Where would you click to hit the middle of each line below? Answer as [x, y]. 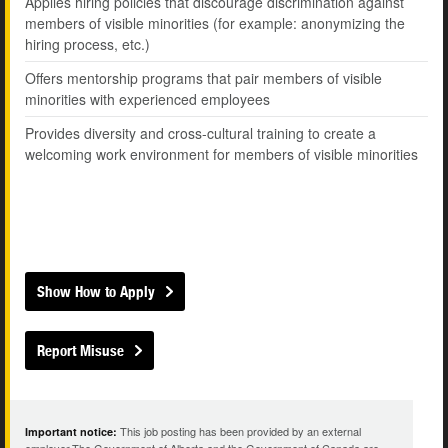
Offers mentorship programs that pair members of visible [203, 78]
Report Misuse [80, 351]
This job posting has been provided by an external [239, 431]
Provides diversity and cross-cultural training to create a [200, 133]
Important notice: [71, 432]
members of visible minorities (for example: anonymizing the [215, 23]
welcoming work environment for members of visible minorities [221, 154]
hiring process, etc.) [87, 44]
